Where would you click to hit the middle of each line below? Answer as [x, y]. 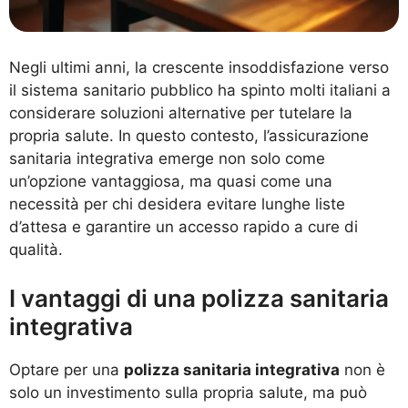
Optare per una [66, 370]
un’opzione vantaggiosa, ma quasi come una [171, 181]
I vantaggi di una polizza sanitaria [199, 299]
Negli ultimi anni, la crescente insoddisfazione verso [199, 67]
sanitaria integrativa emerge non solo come [167, 158]
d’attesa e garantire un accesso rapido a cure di [184, 226]
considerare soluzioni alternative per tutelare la [181, 112]
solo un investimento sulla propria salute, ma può [188, 393]
